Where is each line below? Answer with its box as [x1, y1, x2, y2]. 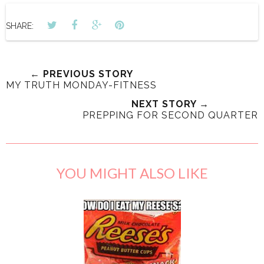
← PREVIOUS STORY [29, 68, 133, 80]
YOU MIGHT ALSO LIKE [56, 164, 208, 182]
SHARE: [6, 21, 34, 31]
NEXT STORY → [131, 98, 209, 110]
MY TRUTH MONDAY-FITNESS [6, 80, 157, 91]
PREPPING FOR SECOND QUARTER [82, 110, 258, 121]
